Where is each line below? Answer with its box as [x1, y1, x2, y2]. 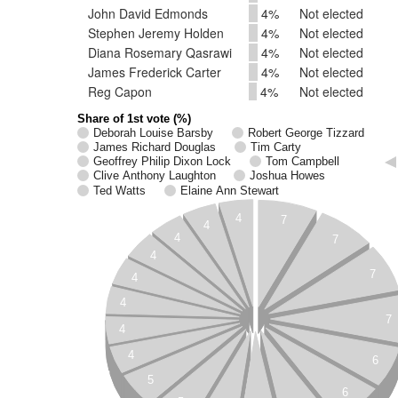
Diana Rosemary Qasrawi [88, 44, 232, 61]
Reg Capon [88, 83, 152, 100]
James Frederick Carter [88, 63, 221, 81]
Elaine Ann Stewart [180, 184, 279, 198]
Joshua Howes [250, 169, 325, 183]
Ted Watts [93, 184, 146, 198]
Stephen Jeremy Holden [88, 24, 224, 42]
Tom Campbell [266, 155, 339, 169]
